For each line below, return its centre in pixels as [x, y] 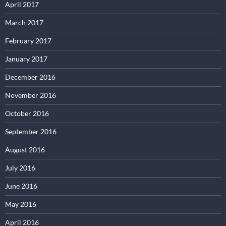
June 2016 [21, 186]
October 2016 [27, 113]
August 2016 [25, 149]
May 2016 [21, 204]
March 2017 [24, 22]
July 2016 [20, 167]
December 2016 [30, 77]
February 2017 [28, 40]
